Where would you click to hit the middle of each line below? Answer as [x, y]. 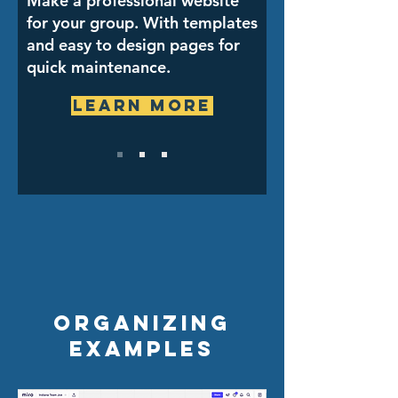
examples [142, 348]
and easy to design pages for [133, 45]
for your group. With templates [142, 23]
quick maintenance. [99, 67]
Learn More [142, 105]
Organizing [142, 322]
